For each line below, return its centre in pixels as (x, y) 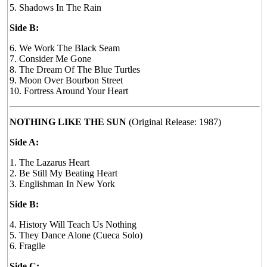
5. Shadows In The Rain (55, 7)
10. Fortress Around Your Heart (69, 91)
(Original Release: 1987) (174, 122)
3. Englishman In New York (62, 184)
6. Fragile (27, 246)
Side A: (24, 142)
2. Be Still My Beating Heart (63, 173)
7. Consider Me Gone (50, 59)
